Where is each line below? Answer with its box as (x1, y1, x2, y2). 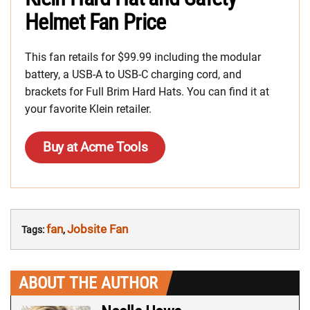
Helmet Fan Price (25, 9, 166, 36)
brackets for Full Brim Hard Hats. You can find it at (25, 85, 269, 99)
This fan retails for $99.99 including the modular (25, 51, 261, 64)
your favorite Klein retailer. (25, 102, 152, 116)
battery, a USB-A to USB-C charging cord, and (25, 68, 241, 82)
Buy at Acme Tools (43, 139, 148, 156)
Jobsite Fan (67, 222, 128, 237)
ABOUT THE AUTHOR (19, 273, 158, 293)
